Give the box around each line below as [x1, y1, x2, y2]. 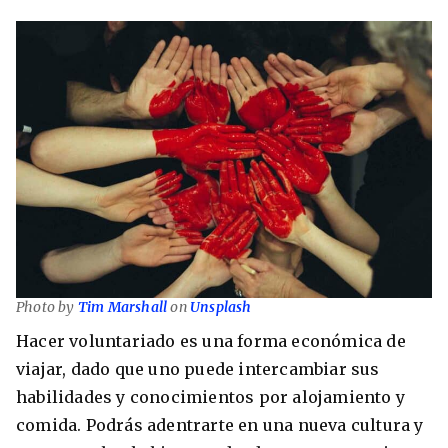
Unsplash [190, 297, 252, 316]
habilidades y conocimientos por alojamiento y [16, 386, 406, 407]
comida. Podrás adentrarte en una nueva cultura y [16, 414, 424, 435]
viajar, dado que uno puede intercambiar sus [16, 358, 380, 379]
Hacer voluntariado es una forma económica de [16, 330, 406, 351]
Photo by [16, 297, 78, 316]
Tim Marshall [77, 297, 168, 316]
